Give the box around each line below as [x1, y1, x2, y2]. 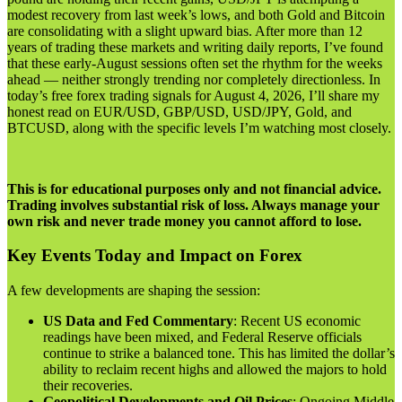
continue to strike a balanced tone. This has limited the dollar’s [43, 345, 395, 362]
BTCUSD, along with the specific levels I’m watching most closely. [7, 119, 391, 135]
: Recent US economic [233, 313, 361, 329]
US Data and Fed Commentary [43, 313, 233, 329]
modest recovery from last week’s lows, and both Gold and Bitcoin [7, 6, 385, 22]
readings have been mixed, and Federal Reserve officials [43, 329, 362, 345]
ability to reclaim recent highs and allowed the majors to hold [43, 362, 387, 378]
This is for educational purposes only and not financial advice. [7, 180, 381, 197]
